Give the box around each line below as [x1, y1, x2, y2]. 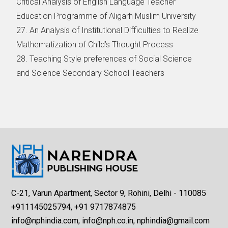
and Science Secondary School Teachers [16, 68, 167, 78]
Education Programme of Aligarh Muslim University [16, 11, 196, 21]
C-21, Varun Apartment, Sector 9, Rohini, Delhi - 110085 [11, 188, 207, 198]
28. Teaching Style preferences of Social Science [16, 53, 192, 64]
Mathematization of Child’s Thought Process [16, 39, 174, 49]
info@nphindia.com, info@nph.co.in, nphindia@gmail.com [11, 216, 210, 226]
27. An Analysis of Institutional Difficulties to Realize [16, 25, 199, 35]
